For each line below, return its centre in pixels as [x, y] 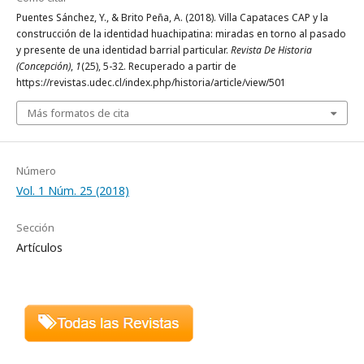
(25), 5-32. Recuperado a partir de [159, 66]
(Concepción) [43, 66]
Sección [35, 227]
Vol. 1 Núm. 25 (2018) [73, 190]
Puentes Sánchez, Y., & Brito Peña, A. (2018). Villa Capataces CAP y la [172, 17]
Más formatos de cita [78, 113]
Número [36, 170]
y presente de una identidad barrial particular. [123, 50]
